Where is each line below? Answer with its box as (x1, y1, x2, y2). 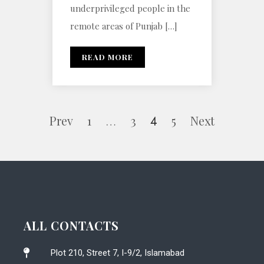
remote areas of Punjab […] (70, 19, 177, 32)
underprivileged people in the (70, 2, 190, 14)
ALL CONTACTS (24, 217, 119, 233)
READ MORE (82, 51, 133, 62)
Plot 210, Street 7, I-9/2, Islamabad (50, 247, 184, 258)
